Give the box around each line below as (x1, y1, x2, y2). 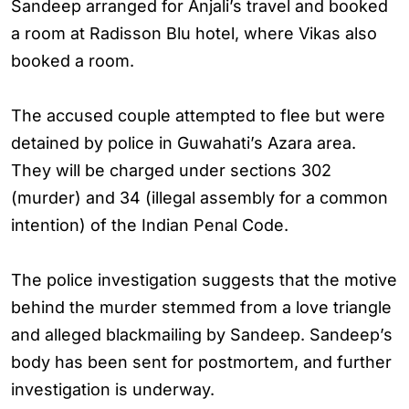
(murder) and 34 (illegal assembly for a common (11, 188, 388, 207)
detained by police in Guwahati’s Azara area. (11, 133, 356, 152)
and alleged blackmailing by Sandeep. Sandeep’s (11, 325, 393, 344)
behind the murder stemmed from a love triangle (11, 298, 392, 317)
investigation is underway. (11, 380, 215, 399)
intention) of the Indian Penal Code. (11, 215, 288, 235)
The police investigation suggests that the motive (11, 270, 397, 289)
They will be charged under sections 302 (11, 161, 331, 180)
